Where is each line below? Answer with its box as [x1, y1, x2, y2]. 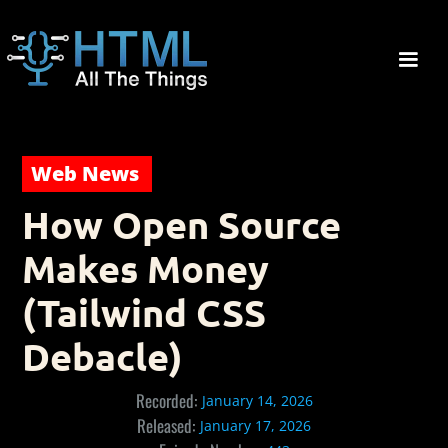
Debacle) [22, 333, 184, 379]
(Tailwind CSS [22, 289, 267, 335]
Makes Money [22, 245, 270, 291]
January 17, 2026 [200, 416, 311, 435]
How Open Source [22, 201, 342, 247]
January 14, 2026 [201, 391, 313, 410]
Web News [30, 160, 139, 187]
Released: [137, 413, 195, 438]
